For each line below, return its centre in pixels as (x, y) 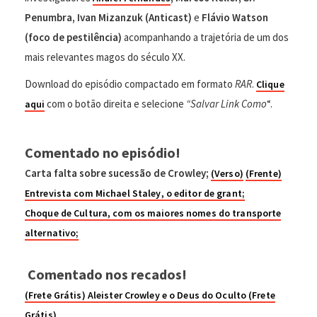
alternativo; (52, 233)
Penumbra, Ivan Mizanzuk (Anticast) (108, 17)
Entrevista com (60, 193)
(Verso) (227, 173)
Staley (146, 193)
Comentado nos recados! (106, 274)
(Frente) (263, 173)
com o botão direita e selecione (116, 104)
